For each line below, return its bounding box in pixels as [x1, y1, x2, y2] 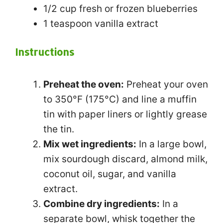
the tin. [43, 123, 74, 135]
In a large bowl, [136, 138, 207, 150]
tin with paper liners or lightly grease [43, 108, 207, 120]
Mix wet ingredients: [43, 138, 136, 150]
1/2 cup [43, 3, 77, 14]
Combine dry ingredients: [43, 198, 160, 210]
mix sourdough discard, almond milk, [43, 153, 208, 165]
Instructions [15, 45, 74, 58]
